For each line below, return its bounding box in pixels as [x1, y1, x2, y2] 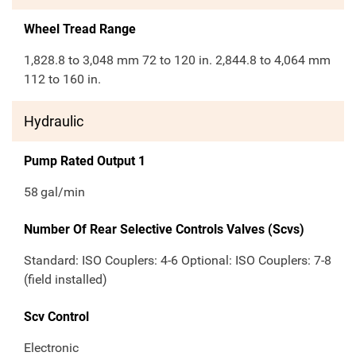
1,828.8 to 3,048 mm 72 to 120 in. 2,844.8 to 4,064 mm [24, 52, 331, 68]
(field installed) [24, 272, 107, 288]
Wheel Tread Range [24, 21, 136, 37]
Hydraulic [24, 113, 83, 130]
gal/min [41, 184, 86, 200]
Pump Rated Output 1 [24, 153, 145, 169]
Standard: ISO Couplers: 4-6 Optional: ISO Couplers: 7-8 [24, 253, 331, 269]
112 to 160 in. [24, 72, 101, 87]
